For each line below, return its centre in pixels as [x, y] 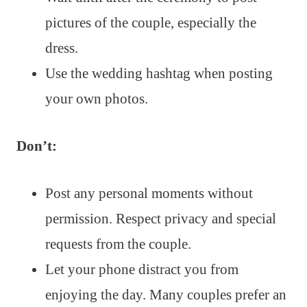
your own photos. [97, 98]
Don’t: [37, 146]
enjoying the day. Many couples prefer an [166, 294]
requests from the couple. [118, 244]
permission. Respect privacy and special [161, 218]
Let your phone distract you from [142, 269]
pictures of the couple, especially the [151, 22]
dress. [62, 48]
